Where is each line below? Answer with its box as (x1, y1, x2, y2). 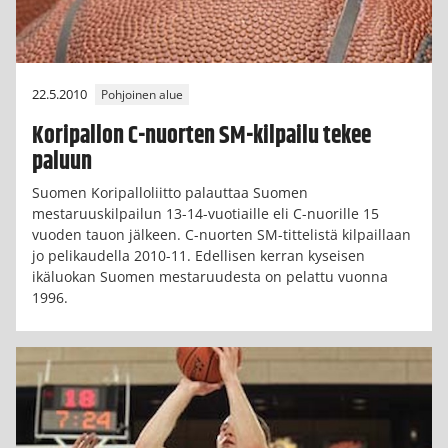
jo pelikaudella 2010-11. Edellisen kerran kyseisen (32, 246, 365, 266)
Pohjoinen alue (101, 86, 183, 104)
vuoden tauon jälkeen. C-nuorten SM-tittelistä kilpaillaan (32, 225, 411, 245)
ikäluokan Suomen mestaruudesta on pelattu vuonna (32, 267, 388, 287)
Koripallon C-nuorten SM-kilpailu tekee (32, 118, 371, 155)
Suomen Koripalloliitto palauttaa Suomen (32, 183, 308, 203)
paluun (32, 144, 92, 181)
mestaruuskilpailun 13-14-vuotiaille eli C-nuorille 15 (32, 204, 379, 224)
